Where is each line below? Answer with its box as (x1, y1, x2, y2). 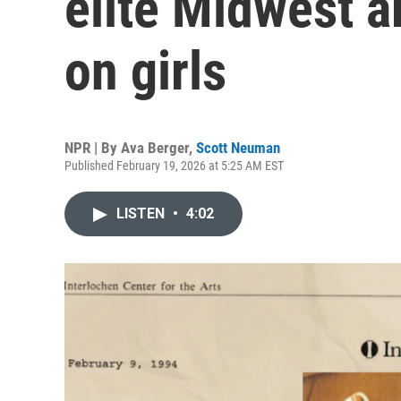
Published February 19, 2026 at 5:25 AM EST (64, 158, 284, 173)
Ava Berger (121, 139, 189, 157)
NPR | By (64, 139, 121, 157)
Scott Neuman (196, 139, 280, 157)
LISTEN (116, 205, 168, 222)
